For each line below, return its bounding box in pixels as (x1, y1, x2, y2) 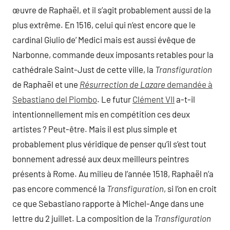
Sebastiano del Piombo (12, 93, 97, 104)
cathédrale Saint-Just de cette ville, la (12, 64, 155, 74)
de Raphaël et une (12, 79, 80, 89)
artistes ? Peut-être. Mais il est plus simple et (12, 123, 177, 134)
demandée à (165, 79, 213, 89)
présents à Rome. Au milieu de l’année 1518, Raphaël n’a (12, 168, 214, 179)
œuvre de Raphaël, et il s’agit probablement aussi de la (12, 4, 211, 15)
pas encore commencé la (12, 183, 107, 194)
